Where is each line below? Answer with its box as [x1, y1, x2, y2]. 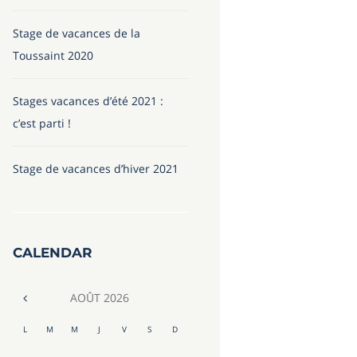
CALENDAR [12, 244, 92, 261]
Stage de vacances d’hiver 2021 [12, 160, 178, 176]
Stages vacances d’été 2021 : [12, 92, 163, 108]
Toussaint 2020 [12, 47, 93, 63]
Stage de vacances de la [12, 25, 140, 41]
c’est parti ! [12, 115, 71, 131]
